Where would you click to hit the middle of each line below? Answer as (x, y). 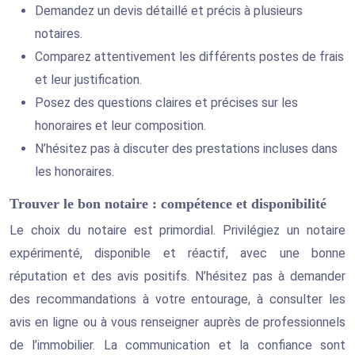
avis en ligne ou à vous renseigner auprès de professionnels (177, 322)
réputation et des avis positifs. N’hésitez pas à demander (177, 276)
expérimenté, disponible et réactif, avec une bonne (177, 253)
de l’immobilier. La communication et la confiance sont (177, 345)
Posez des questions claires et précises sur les (166, 102)
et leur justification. (88, 79)
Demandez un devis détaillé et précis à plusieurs (169, 10)
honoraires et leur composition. (120, 125)
